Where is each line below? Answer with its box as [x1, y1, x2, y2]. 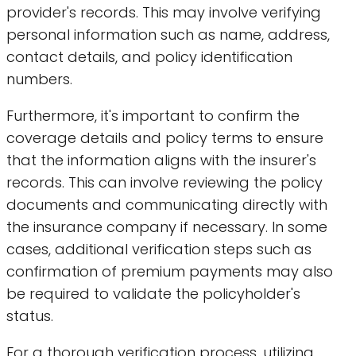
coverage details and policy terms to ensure [6, 127, 323, 148]
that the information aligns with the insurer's [6, 149, 316, 170]
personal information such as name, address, [6, 24, 330, 44]
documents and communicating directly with [6, 194, 327, 215]
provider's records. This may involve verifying [6, 2, 321, 22]
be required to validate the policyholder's [6, 283, 300, 304]
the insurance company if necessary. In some [6, 216, 327, 237]
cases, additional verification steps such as [6, 238, 311, 259]
